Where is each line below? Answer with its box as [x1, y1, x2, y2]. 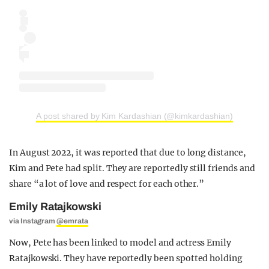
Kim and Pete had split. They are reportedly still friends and [9, 163, 255, 174]
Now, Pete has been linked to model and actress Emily [9, 237, 232, 249]
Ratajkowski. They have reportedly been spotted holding [9, 253, 243, 264]
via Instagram [9, 217, 57, 226]
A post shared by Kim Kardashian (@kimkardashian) [36, 111, 233, 121]
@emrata [56, 217, 88, 226]
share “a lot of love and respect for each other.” [9, 178, 205, 190]
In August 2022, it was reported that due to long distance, [9, 147, 246, 159]
